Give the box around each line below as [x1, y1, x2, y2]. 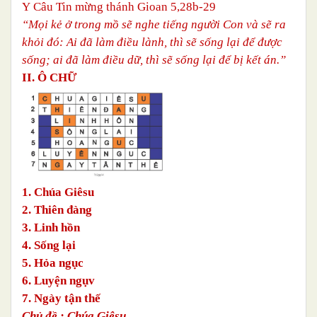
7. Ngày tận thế [22, 291, 100, 305]
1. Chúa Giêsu [22, 185, 94, 199]
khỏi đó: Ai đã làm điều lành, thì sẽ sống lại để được [22, 35, 282, 49]
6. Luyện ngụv [22, 273, 95, 287]
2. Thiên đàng [22, 202, 92, 217]
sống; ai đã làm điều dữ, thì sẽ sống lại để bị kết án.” [22, 52, 286, 67]
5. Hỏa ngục [22, 255, 83, 270]
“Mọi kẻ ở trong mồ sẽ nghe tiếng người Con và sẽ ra [22, 17, 286, 31]
